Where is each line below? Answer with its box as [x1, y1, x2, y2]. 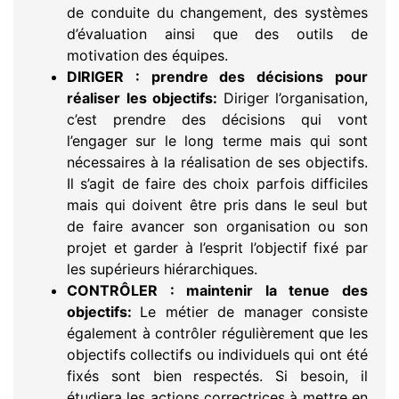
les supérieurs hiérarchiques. [67, 260, 257, 279]
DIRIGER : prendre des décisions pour [67, 68, 368, 86]
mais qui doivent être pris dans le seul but [67, 196, 368, 215]
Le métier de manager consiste [140, 303, 369, 322]
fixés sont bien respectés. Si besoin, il [67, 367, 368, 386]
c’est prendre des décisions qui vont [67, 110, 368, 129]
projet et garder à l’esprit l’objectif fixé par [67, 239, 368, 257]
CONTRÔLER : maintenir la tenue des [67, 281, 368, 300]
